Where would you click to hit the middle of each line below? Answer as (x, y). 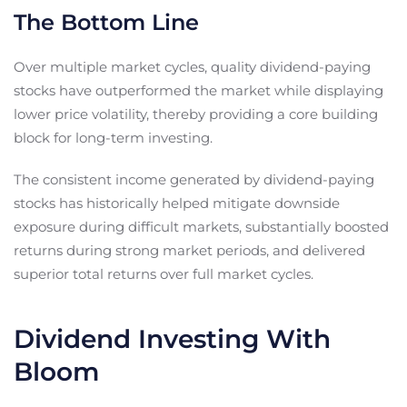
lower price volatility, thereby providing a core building (196, 114)
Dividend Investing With (172, 338)
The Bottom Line (106, 22)
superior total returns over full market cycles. (164, 273)
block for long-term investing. (113, 137)
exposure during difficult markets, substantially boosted (201, 226)
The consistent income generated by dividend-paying (194, 179)
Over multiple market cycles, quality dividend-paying (192, 66)
